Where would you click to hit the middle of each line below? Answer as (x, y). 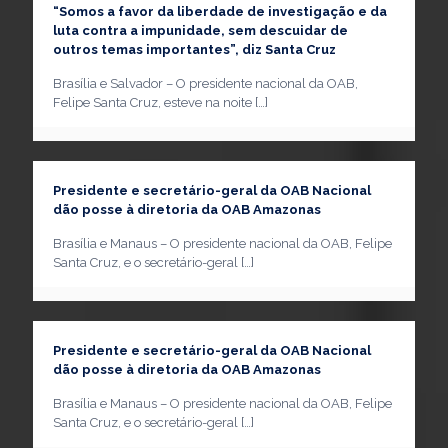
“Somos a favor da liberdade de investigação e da (220, 11)
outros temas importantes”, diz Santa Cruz (194, 49)
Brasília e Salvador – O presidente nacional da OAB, (205, 83)
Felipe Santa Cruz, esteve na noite (152, 102)
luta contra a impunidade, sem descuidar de (200, 30)
